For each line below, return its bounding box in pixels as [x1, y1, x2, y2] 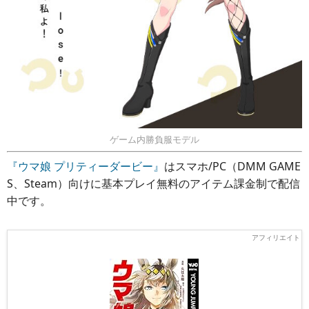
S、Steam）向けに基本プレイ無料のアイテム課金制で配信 [7, 176, 300, 192]
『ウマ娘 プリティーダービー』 [7, 159, 164, 175]
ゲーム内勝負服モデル [110, 133, 199, 146]
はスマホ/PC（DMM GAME [164, 159, 301, 175]
